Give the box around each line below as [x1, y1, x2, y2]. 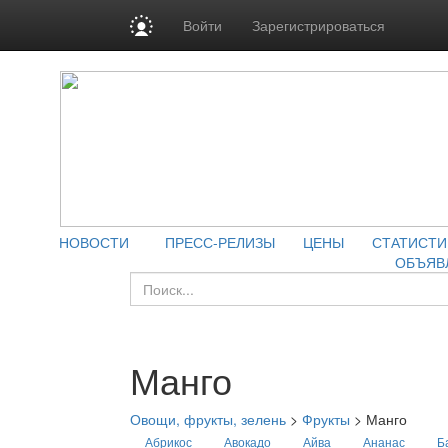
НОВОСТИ [59, 232, 129, 252]
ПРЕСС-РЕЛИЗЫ [165, 232, 275, 252]
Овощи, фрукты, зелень [130, 409, 286, 429]
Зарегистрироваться [252, 15, 386, 35]
